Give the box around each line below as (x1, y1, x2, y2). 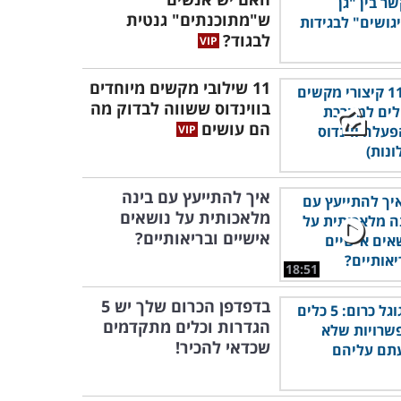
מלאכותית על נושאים (120, 207, 270, 228)
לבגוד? (223, 30, 270, 51)
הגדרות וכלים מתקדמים (103, 316, 270, 337)
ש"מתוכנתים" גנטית (126, 9, 270, 30)
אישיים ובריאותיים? (135, 227, 270, 249)
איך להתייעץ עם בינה (122, 186, 270, 208)
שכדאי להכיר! (175, 337, 270, 358)
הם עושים (201, 118, 270, 140)
